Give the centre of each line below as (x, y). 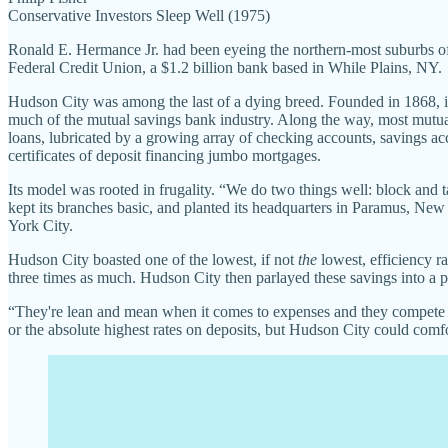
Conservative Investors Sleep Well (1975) (139, 15)
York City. (40, 225)
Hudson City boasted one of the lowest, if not (153, 259)
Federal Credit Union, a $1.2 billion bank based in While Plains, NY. (225, 67)
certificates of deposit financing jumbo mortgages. (164, 155)
